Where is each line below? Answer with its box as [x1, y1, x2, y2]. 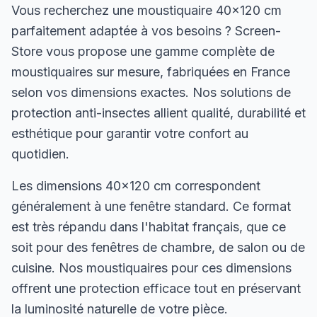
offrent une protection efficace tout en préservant [11, 281, 301, 296]
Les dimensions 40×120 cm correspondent [11, 178, 260, 193]
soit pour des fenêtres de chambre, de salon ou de [11, 240, 305, 255]
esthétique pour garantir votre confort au [11, 126, 248, 141]
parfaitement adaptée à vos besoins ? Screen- [11, 23, 281, 38]
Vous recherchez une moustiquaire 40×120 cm [11, 3, 282, 18]
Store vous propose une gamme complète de [11, 44, 275, 59]
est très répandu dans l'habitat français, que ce [11, 219, 286, 234]
